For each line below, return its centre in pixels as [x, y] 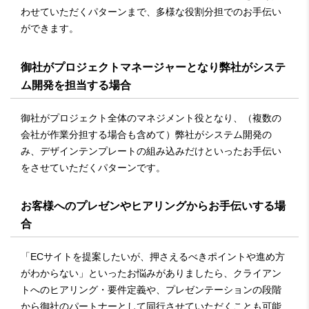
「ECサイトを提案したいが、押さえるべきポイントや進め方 [153, 257]
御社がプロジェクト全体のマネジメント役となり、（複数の [151, 118]
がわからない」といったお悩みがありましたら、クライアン [151, 273]
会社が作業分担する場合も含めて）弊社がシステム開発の [146, 134]
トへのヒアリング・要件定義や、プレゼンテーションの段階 [151, 290]
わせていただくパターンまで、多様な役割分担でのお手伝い [151, 12]
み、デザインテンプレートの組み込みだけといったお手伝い [151, 151]
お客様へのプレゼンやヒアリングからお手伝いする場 [153, 206]
